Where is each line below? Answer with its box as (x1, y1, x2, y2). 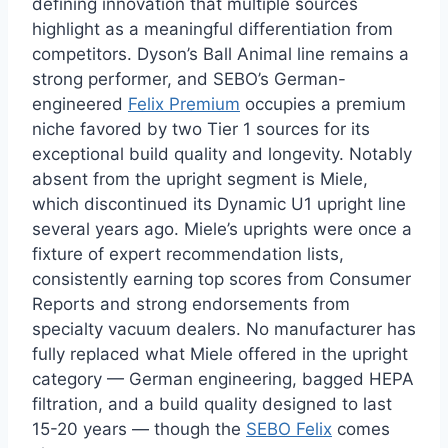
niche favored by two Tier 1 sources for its (32, 118, 370, 139)
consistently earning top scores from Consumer (32, 268, 411, 289)
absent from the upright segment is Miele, (32, 168, 368, 189)
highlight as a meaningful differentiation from (32, 18, 393, 39)
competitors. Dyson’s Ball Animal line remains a (32, 43, 409, 64)
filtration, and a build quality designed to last (32, 393, 392, 414)
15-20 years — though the (32, 418, 246, 439)
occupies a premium (240, 93, 406, 114)
